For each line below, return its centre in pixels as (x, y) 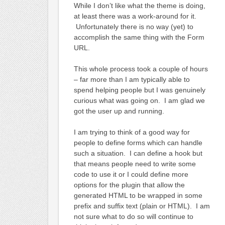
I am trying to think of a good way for (132, 132)
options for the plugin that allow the (129, 185)
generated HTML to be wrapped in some (138, 195)
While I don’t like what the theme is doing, (139, 5)
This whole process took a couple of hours (141, 69)
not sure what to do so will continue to (133, 216)
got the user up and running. (119, 111)
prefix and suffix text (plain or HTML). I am (142, 206)
